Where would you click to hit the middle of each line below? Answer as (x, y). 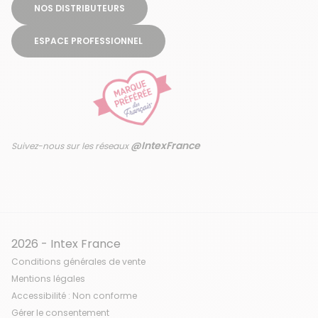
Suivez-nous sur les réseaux (71, 146)
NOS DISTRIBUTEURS (79, 8)
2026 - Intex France (66, 243)
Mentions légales (48, 278)
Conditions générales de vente (78, 261)
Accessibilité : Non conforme (74, 295)
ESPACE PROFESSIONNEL (88, 40)
